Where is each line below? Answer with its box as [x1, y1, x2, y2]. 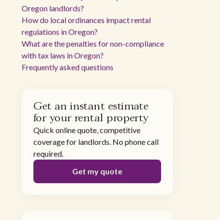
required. [33, 149, 63, 158]
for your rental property [33, 113, 149, 123]
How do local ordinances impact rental [22, 15, 151, 25]
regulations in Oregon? [22, 27, 98, 36]
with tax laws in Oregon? [22, 51, 104, 60]
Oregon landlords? [22, 3, 84, 13]
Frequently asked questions [22, 62, 113, 72]
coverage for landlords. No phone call [33, 137, 159, 146]
